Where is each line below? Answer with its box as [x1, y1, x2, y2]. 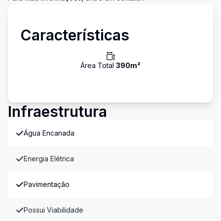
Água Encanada [24, 129, 74, 137]
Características [20, 26, 129, 44]
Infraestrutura [8, 103, 107, 120]
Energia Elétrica [24, 154, 74, 163]
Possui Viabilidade [24, 206, 83, 214]
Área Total [80, 61, 116, 70]
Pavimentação [24, 180, 70, 188]
